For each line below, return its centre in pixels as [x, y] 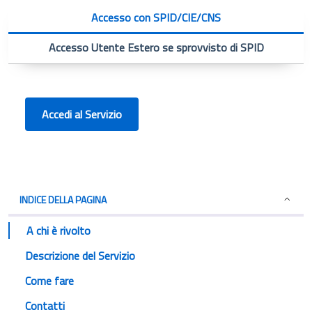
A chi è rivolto [58, 230]
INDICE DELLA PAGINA [63, 199]
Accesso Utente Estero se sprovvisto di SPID [156, 48]
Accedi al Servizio [82, 114]
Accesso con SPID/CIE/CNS [156, 18]
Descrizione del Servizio [80, 255]
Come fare [49, 280]
